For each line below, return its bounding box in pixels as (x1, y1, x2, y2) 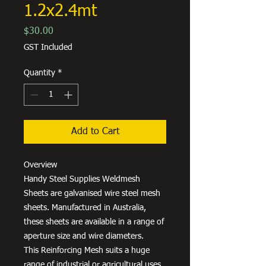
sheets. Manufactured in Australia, (24, 203, 146, 212)
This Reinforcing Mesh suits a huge (24, 246, 150, 255)
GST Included (24, 43, 72, 52)
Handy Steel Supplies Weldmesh (24, 175, 140, 183)
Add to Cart (71, 126, 119, 137)
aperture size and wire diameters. (24, 232, 144, 240)
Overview (24, 160, 57, 169)
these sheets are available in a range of (24, 217, 164, 226)
